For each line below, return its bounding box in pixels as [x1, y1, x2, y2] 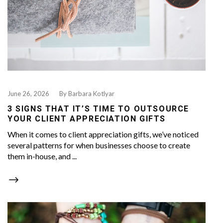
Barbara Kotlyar [68, 89, 114, 98]
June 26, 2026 [7, 89, 49, 98]
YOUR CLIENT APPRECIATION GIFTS [7, 113, 166, 123]
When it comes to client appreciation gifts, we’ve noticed [7, 129, 199, 139]
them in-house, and [7, 151, 72, 161]
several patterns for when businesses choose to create [7, 140, 190, 150]
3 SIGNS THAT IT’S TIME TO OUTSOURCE [7, 104, 190, 113]
